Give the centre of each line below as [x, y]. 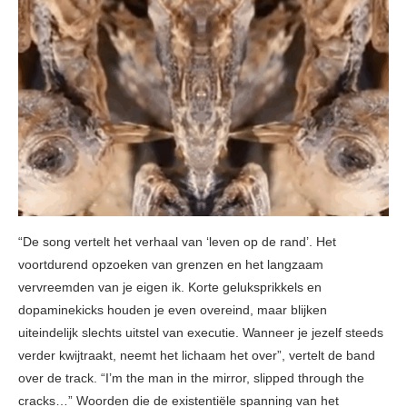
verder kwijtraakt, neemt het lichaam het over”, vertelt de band [197, 356]
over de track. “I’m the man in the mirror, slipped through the [191, 378]
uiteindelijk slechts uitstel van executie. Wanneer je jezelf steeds [201, 333]
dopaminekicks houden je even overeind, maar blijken [173, 310]
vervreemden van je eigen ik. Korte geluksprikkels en [170, 288]
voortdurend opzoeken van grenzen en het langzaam [171, 265]
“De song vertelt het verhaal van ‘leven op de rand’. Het [177, 242]
